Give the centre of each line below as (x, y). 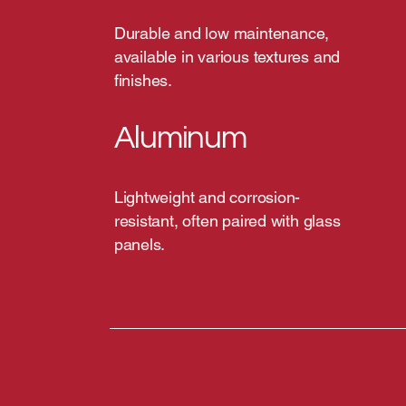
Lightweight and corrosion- (207, 197)
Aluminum (180, 138)
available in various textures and (227, 57)
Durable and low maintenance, (222, 33)
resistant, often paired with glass (227, 221)
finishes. (143, 80)
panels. (140, 244)
